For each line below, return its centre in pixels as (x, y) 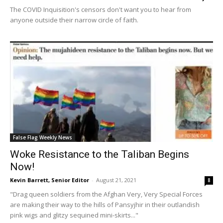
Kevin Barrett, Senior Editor (50, 180)
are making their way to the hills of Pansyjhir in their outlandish (105, 204)
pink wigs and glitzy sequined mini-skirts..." (74, 215)
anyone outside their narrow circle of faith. (74, 20)
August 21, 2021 (116, 180)
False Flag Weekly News (43, 137)
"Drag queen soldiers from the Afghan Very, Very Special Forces (106, 194)
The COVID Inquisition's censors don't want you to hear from (101, 10)
